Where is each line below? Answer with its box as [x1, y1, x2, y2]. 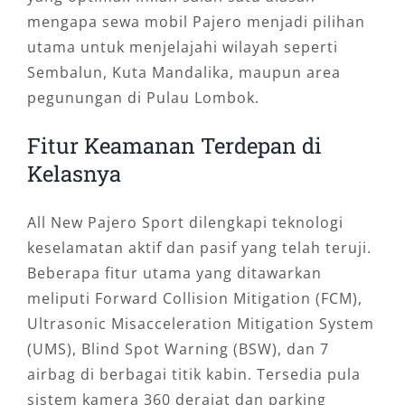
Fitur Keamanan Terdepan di [26, 131, 322, 161]
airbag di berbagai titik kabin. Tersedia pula [26, 364, 361, 385]
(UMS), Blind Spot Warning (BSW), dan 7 [26, 339, 329, 360]
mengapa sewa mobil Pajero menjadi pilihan [26, 12, 365, 33]
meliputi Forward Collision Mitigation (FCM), [26, 288, 363, 309]
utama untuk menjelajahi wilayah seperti [26, 37, 338, 58]
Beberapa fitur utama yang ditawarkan [26, 263, 322, 284]
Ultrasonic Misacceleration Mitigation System [26, 314, 374, 334]
